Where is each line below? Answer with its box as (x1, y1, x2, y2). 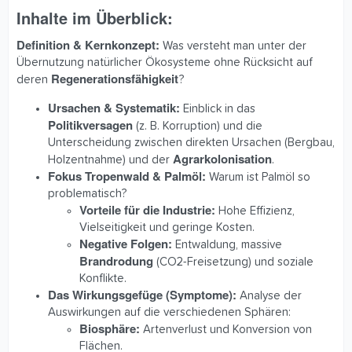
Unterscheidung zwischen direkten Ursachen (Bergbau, (48, 137, 335, 149)
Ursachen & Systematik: (48, 99, 180, 117)
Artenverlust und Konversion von (140, 324, 312, 336)
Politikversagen (48, 116, 133, 134)
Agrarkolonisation (173, 150, 272, 168)
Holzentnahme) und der (48, 154, 173, 167)
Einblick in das (180, 103, 255, 115)
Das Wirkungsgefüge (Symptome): (48, 286, 236, 304)
